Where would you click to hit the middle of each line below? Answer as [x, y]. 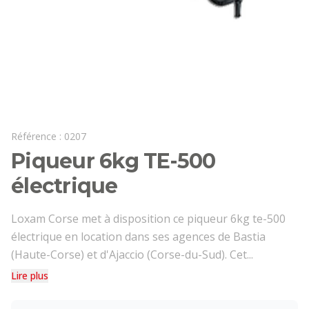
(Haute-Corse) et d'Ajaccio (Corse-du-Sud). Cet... [132, 255]
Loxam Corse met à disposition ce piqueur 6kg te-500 [148, 219]
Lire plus [30, 276]
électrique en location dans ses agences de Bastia [138, 237]
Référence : [38, 136]
